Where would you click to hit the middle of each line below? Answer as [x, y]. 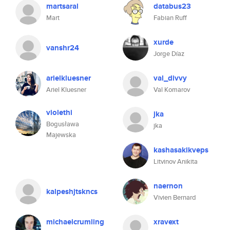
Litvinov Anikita [176, 161]
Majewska [61, 135]
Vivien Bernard [175, 197]
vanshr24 [63, 48]
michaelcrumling [75, 222]
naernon [168, 186]
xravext [166, 222]
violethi [59, 112]
